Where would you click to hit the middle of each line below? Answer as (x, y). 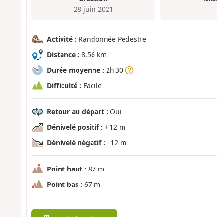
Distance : (63, 55)
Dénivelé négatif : (76, 143)
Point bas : (64, 185)
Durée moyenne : (75, 70)
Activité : (62, 39)
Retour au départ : (77, 112)
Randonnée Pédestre (111, 39)
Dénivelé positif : (75, 127)
